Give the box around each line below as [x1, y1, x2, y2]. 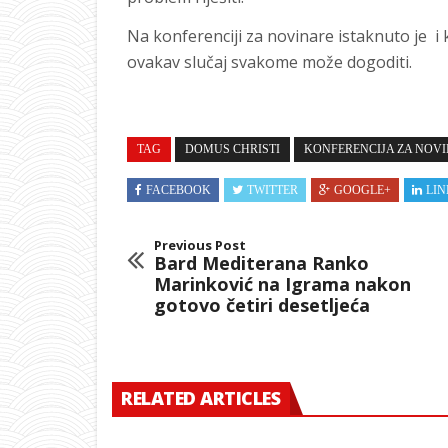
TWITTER [247, 183, 298, 198]
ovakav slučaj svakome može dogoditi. [127, 51, 412, 74]
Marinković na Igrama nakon [154, 272, 411, 297]
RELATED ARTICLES [121, 386, 280, 411]
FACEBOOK [146, 183, 211, 198]
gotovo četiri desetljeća [154, 293, 370, 318]
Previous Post [154, 236, 246, 255]
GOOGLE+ [334, 183, 391, 198]
